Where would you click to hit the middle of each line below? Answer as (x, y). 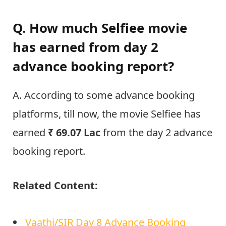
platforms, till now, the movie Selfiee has (107, 114)
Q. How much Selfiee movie (100, 28)
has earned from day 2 (86, 47)
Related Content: (55, 185)
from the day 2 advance (156, 132)
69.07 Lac (78, 132)
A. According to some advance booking (104, 95)
